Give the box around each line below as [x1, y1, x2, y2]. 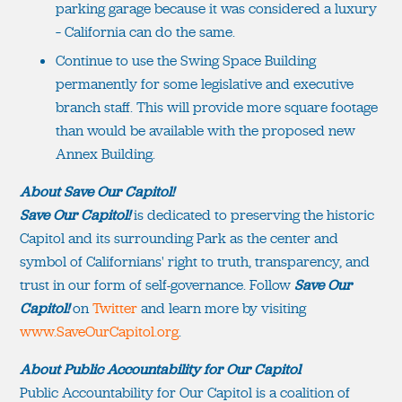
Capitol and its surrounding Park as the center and [20, 228, 338, 248]
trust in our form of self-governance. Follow [20, 275, 294, 294]
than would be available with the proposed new [56, 120, 355, 140]
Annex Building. [56, 144, 155, 163]
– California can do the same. [56, 22, 235, 41]
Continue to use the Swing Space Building [56, 50, 316, 70]
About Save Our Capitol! [20, 181, 174, 201]
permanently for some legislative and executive [56, 74, 354, 93]
